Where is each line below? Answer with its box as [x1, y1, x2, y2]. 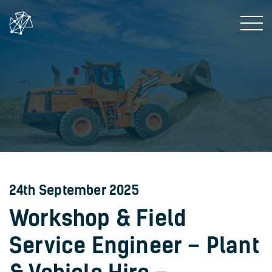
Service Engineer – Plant [9, 233, 259, 259]
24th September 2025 [9, 182, 139, 199]
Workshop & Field [9, 205, 187, 231]
